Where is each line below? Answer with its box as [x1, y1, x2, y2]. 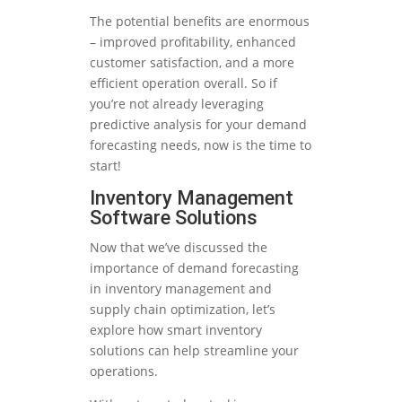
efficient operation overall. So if [90, 74, 277, 92]
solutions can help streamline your [90, 342, 299, 360]
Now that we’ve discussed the [90, 239, 267, 257]
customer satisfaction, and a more [90, 54, 294, 72]
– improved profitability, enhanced [90, 33, 296, 51]
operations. [90, 363, 158, 380]
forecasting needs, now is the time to [90, 136, 311, 154]
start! [90, 157, 121, 175]
